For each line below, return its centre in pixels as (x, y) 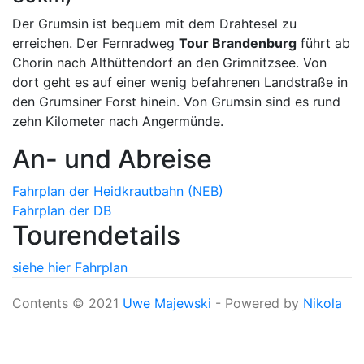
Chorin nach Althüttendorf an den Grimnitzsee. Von (169, 63)
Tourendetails (96, 235)
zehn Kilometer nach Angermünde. (118, 121)
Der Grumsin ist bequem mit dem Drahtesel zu (154, 24)
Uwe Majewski (167, 303)
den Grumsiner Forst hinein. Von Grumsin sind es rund (176, 102)
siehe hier (41, 267)
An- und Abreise (112, 159)
